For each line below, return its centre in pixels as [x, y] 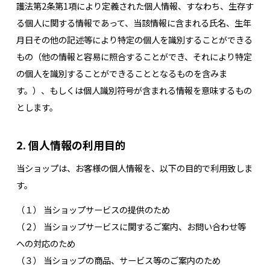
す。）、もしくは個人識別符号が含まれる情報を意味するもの [134, 90]
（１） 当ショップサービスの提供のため [93, 209]
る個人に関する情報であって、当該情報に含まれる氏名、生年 [133, 22]
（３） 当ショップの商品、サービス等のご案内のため [118, 260]
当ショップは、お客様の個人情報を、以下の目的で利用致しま [134, 168]
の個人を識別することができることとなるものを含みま [121, 73]
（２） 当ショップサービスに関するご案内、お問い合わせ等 [131, 226]
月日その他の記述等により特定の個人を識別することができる [134, 39]
